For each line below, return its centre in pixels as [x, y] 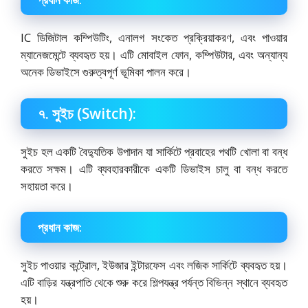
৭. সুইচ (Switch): [87, 113]
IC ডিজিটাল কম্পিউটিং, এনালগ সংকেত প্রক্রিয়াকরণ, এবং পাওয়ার [154, 38]
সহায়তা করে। [47, 186]
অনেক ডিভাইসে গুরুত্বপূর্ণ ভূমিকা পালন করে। [106, 72]
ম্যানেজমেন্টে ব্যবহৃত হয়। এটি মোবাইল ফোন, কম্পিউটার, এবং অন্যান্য [154, 55]
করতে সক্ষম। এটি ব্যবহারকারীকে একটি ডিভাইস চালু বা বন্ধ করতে [154, 168]
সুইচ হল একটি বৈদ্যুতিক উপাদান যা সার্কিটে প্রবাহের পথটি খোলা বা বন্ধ [154, 151]
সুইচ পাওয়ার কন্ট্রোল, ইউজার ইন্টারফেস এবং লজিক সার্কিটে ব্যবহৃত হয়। [154, 265]
